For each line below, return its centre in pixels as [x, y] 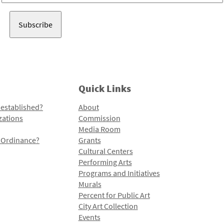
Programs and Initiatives [119, 173]
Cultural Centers [105, 151]
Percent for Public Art [114, 195]
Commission [99, 118]
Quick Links [104, 88]
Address [15, 8]
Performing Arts [105, 162]
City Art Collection [108, 206]
